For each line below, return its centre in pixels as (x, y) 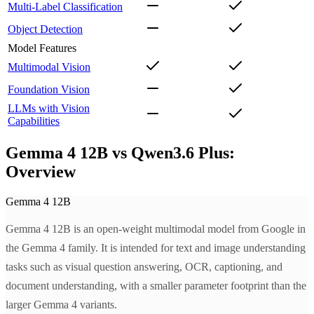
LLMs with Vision (49, 109)
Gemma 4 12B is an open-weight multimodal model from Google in (156, 229)
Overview (41, 172)
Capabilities (34, 121)
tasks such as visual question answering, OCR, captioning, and (144, 267)
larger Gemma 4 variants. (61, 305)
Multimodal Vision (49, 67)
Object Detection (45, 29)
